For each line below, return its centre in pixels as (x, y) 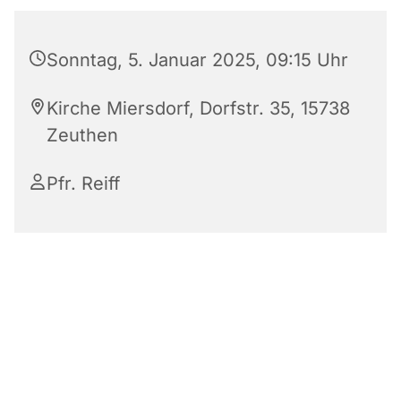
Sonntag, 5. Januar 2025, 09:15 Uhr (197, 60)
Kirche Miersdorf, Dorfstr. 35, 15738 (198, 109)
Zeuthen (82, 136)
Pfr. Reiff (83, 184)
